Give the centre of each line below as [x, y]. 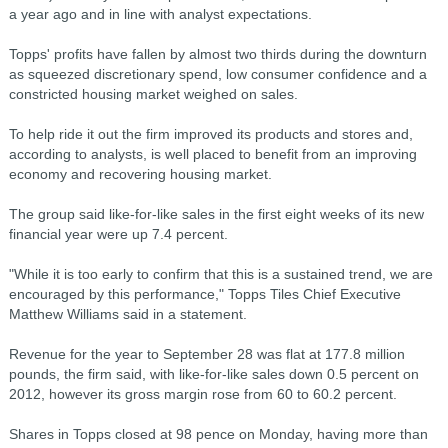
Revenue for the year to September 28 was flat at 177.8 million [206, 354]
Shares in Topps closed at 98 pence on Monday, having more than [218, 434]
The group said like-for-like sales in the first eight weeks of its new [216, 214]
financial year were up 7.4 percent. [118, 234]
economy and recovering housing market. [140, 174]
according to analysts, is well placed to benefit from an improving [212, 154]
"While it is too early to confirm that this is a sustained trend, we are [220, 274]
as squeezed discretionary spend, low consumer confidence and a [217, 74]
